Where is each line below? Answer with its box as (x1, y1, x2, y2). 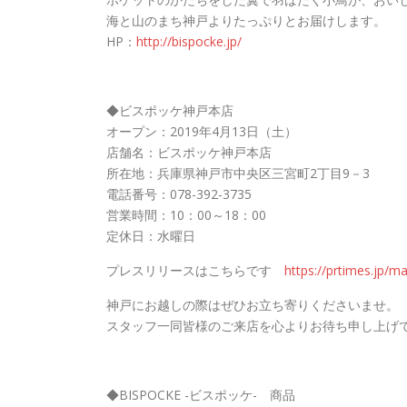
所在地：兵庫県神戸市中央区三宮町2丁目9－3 (106, 164, 370, 182)
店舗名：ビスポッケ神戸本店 (106, 144, 272, 161)
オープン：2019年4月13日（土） (106, 123, 297, 140)
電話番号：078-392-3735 (106, 185, 252, 203)
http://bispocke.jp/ (136, 33, 242, 50)
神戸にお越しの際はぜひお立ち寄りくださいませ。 (106, 296, 399, 313)
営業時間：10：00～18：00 (106, 206, 266, 223)
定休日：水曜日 (106, 227, 195, 244)
